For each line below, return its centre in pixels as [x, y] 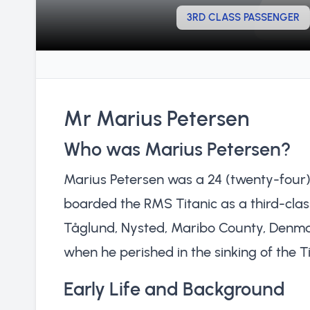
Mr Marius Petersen [156, 118]
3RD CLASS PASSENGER [244, 18]
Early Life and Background [174, 289]
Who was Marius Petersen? [177, 149]
